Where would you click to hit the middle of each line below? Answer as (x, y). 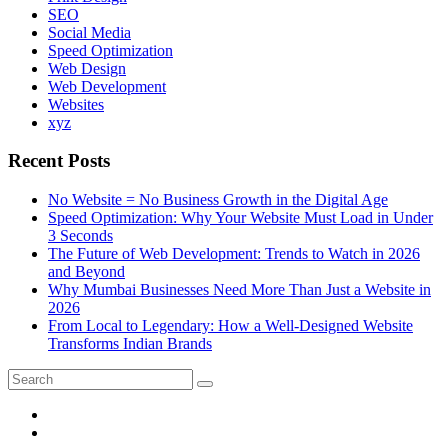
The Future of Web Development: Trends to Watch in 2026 (234, 254)
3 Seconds (80, 236)
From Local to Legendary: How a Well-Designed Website (230, 326)
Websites (76, 104)
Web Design (87, 68)
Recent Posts (59, 161)
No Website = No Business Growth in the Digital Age (218, 200)
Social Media (89, 32)
